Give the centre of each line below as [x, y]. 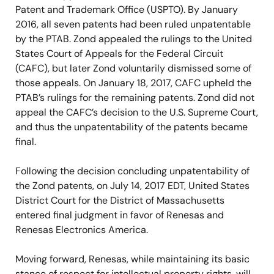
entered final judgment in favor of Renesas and [120, 215]
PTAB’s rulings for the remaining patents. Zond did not [135, 98]
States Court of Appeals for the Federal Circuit [119, 54]
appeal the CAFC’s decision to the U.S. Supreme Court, [137, 112]
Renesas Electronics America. [82, 230]
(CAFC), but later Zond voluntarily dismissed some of [133, 68]
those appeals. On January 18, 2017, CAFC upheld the [133, 83]
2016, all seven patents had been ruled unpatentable [133, 24]
